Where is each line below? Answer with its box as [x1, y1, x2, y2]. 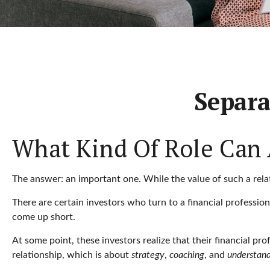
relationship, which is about [12, 250, 131, 260]
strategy [131, 250, 165, 260]
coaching [169, 250, 204, 260]
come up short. [12, 212, 75, 222]
